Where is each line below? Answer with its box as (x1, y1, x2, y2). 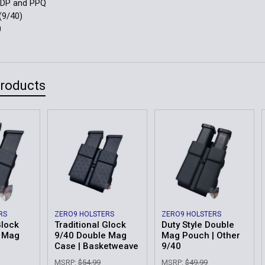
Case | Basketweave (54, 240, 138, 251)
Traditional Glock (54, 219, 126, 230)
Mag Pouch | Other (161, 230, 240, 241)
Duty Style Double (161, 219, 234, 230)
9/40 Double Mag (54, 230, 127, 241)
